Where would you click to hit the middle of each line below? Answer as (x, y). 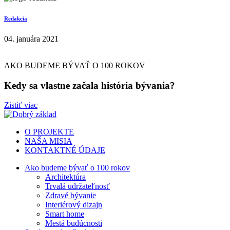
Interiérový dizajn (74, 205)
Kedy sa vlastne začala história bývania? (90, 85)
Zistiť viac (21, 105)
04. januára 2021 (31, 39)
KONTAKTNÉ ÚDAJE (65, 150)
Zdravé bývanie (71, 196)
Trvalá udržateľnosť (78, 186)
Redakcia (16, 18)
